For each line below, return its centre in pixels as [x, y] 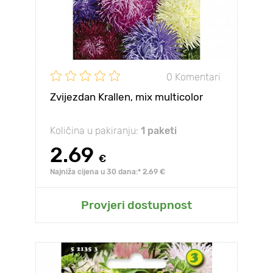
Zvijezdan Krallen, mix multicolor [126, 97]
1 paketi [159, 131]
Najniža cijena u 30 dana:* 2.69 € [108, 172]
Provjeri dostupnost [136, 205]
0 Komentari [193, 77]
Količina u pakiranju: [95, 131]
